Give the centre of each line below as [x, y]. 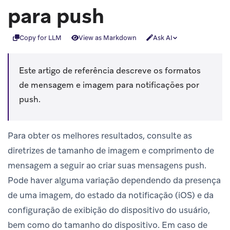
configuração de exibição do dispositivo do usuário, [109, 210]
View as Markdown [107, 38]
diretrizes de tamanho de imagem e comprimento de [111, 150]
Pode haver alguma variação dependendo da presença [114, 180]
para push [56, 16]
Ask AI [162, 38]
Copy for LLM [40, 38]
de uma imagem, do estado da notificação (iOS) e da [111, 195]
